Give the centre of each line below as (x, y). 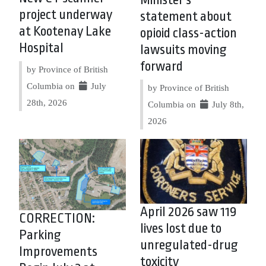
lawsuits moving (183, 50)
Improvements (58, 252)
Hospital (41, 48)
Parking (40, 235)
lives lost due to (181, 228)
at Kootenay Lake (65, 32)
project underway (66, 15)
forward (161, 66)
